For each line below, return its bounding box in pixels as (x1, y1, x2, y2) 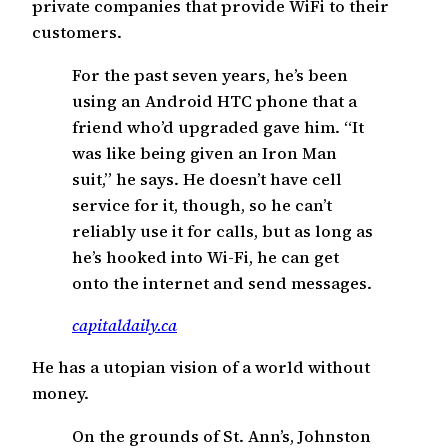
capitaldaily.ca (72, 313, 177, 336)
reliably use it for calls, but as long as (72, 219, 373, 242)
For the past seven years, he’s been (72, 63, 348, 86)
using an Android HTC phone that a (72, 89, 357, 112)
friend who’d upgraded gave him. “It (72, 115, 364, 138)
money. (32, 382, 89, 405)
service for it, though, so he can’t (72, 193, 332, 216)
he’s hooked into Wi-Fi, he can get (72, 245, 339, 268)
